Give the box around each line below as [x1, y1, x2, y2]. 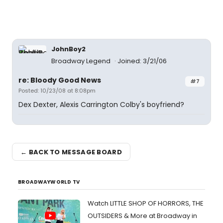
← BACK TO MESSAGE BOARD [20, 147, 122, 157]
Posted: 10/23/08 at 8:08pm [18, 87, 96, 95]
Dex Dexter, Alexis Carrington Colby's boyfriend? [18, 100, 184, 110]
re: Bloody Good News [18, 75, 101, 86]
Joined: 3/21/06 [117, 56, 167, 66]
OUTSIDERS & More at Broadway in [88, 211, 197, 221]
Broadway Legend [51, 56, 112, 66]
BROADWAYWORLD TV [18, 178, 80, 186]
